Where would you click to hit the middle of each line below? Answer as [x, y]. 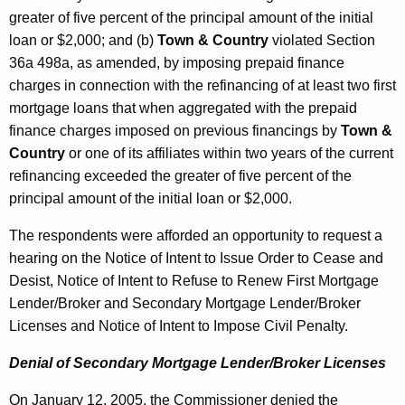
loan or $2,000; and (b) [83, 41]
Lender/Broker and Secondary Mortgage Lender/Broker [185, 304]
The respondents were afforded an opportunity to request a [196, 236]
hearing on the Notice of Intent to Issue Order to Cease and [196, 259]
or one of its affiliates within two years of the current [231, 154]
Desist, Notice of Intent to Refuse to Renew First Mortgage [194, 281]
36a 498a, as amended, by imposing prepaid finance [177, 63]
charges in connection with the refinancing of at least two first [202, 86]
